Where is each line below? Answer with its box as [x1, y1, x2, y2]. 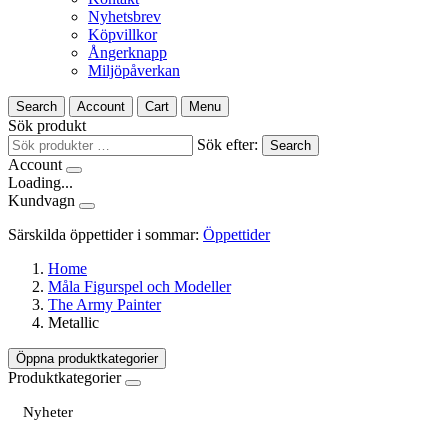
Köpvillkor [88, 26, 157, 43]
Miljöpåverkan [88, 62, 180, 79]
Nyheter [23, 404, 73, 420]
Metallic [48, 314, 99, 331]
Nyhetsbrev [88, 8, 161, 25]
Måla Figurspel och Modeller [48, 278, 231, 295]
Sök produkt [8, 117, 86, 134]
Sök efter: [197, 136, 258, 153]
